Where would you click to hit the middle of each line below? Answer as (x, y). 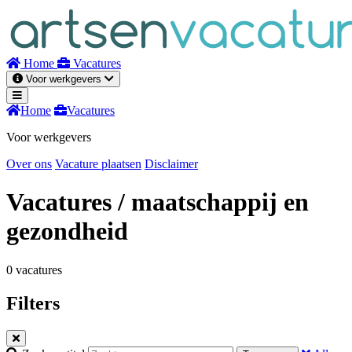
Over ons (29, 164)
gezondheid (67, 231)
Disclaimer (171, 164)
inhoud (23, 26)
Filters (33, 303)
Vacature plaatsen (98, 164)
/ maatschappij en (213, 202)
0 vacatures (34, 269)
